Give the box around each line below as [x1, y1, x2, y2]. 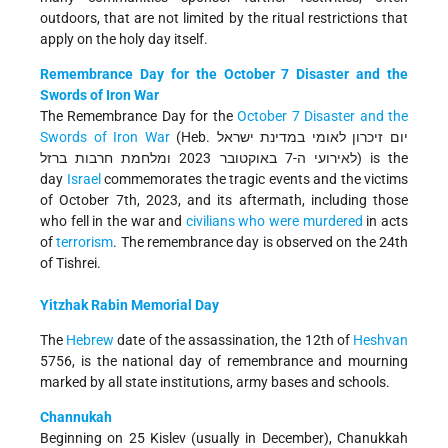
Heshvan [353, 332, 409, 349]
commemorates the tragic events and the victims [100, 171, 408, 188]
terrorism [56, 234, 114, 251]
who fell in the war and [40, 213, 186, 230]
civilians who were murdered [185, 213, 363, 230]
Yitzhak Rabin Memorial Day [40, 297, 219, 314]
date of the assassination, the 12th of [114, 332, 354, 349]
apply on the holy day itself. [40, 31, 208, 48]
